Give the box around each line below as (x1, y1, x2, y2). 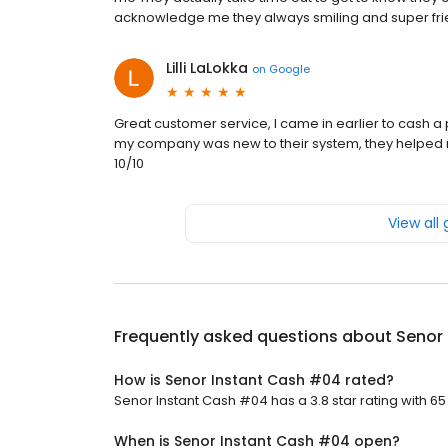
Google (269, 60, 310, 77)
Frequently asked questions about (114, 325, 396, 348)
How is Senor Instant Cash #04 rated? (114, 370, 394, 390)
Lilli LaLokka (166, 58, 248, 78)
